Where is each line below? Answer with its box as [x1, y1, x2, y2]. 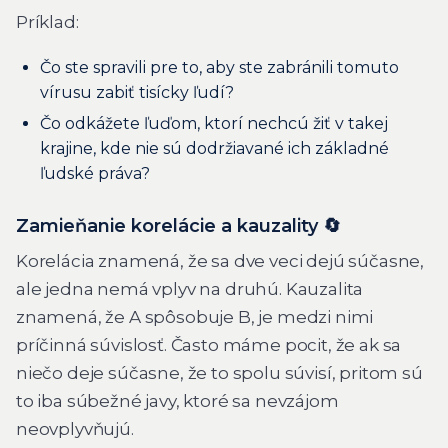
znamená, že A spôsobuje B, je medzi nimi [16, 306, 374, 327]
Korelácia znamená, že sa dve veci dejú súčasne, [16, 250, 425, 271]
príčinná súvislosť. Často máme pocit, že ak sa [16, 334, 402, 355]
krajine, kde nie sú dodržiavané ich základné [40, 138, 389, 158]
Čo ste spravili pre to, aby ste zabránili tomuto [40, 58, 399, 78]
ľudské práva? [40, 163, 150, 183]
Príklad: [16, 11, 79, 32]
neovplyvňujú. [16, 418, 134, 439]
